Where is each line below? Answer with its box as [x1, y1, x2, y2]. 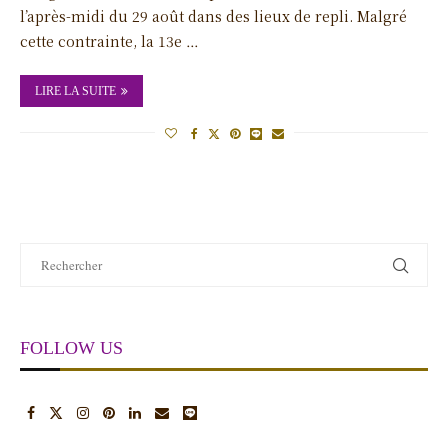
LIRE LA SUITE [35, 83, 116, 98]
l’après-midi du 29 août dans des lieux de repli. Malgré [20, 5, 407, 26]
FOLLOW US [20, 337, 123, 358]
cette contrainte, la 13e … [20, 30, 199, 51]
